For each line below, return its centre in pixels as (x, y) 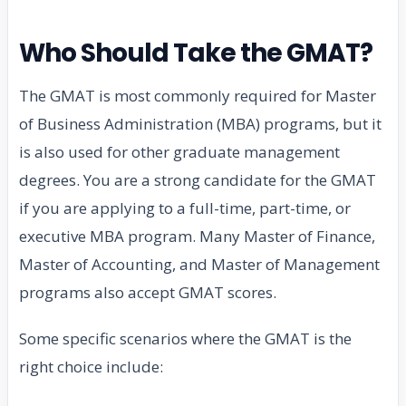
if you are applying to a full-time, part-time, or (185, 208)
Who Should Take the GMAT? (196, 53)
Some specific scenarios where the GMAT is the (185, 338)
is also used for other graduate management (179, 151)
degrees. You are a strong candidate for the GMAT (198, 179)
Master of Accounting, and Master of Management (199, 264)
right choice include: (91, 366)
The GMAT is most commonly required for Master (198, 95)
